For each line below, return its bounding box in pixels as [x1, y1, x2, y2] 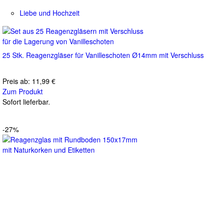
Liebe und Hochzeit [20, 7, 80, 18]
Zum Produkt [2, 86, 43, 96]
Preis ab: [2, 76, 32, 86]
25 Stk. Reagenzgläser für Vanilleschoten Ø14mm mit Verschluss [2, 50, 204, 60]
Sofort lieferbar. [2, 96, 50, 107]
